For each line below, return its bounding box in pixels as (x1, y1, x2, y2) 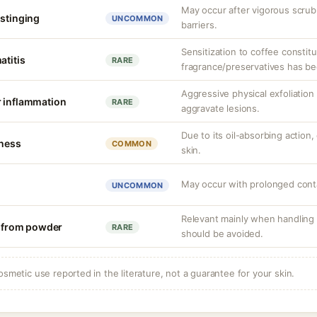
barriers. (181, 19, 217, 30)
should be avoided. (181, 228, 263, 239)
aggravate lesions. (181, 103, 260, 114)
